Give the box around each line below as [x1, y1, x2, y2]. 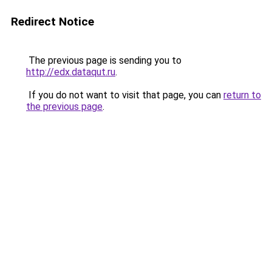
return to [223, 89, 261, 101]
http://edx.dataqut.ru [26, 66, 115, 78]
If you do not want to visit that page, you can [26, 89, 223, 101]
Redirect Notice [11, 15, 94, 29]
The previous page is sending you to [26, 55, 182, 66]
